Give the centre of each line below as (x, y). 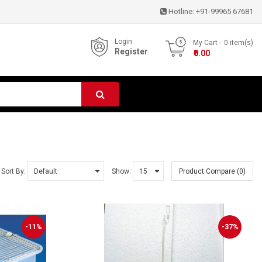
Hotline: (181, 11)
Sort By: (13, 171)
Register (131, 51)
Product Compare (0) (212, 171)
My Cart (206, 43)
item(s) (241, 43)
